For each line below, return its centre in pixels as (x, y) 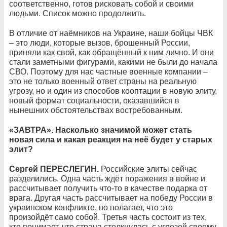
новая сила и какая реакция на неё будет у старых (111, 139)
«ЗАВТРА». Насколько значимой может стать (101, 130)
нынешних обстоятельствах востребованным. (96, 110)
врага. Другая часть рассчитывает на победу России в (111, 198)
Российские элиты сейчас (149, 169)
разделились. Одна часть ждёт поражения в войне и (107, 178)
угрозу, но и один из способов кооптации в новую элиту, (113, 91)
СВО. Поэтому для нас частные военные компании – (108, 71)
